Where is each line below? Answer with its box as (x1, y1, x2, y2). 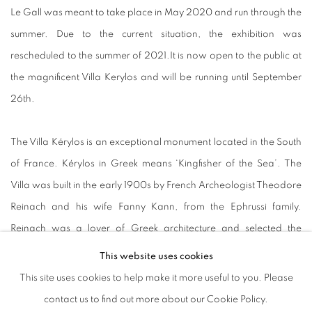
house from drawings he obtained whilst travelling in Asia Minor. (10, 267, 302, 277)
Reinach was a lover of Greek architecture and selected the (10, 224, 302, 234)
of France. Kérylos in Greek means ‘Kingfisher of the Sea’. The (10, 159, 302, 169)
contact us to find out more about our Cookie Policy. (44, 295, 268, 304)
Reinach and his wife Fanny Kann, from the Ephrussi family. (10, 202, 302, 212)
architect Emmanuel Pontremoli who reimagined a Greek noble (10, 245, 302, 256)
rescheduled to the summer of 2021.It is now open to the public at (10, 51, 302, 61)
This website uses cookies (99, 251, 213, 261)
